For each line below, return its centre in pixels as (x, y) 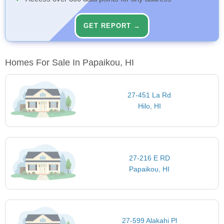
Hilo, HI (149, 106)
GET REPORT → (112, 26)
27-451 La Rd (149, 95)
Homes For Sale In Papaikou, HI (69, 63)
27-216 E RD (149, 158)
